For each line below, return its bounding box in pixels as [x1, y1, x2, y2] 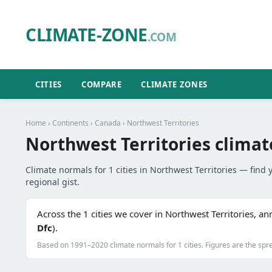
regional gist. [25, 176, 80, 188]
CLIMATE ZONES [141, 78, 208, 90]
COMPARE [81, 78, 122, 90]
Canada [95, 118, 121, 128]
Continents [52, 118, 89, 128]
